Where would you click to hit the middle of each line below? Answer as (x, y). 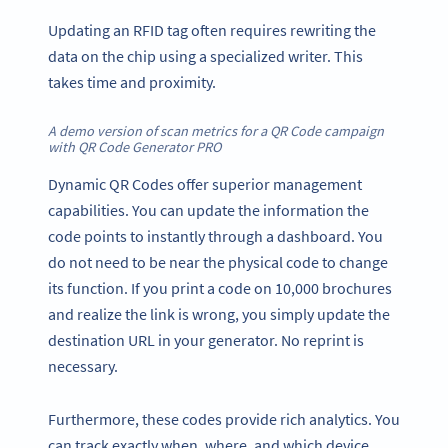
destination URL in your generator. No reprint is (206, 340)
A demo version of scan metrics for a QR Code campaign (216, 130)
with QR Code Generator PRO (134, 146)
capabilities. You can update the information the (208, 210)
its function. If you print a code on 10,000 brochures (220, 288)
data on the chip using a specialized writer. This (205, 56)
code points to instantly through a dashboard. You (215, 236)
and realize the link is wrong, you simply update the (219, 314)
